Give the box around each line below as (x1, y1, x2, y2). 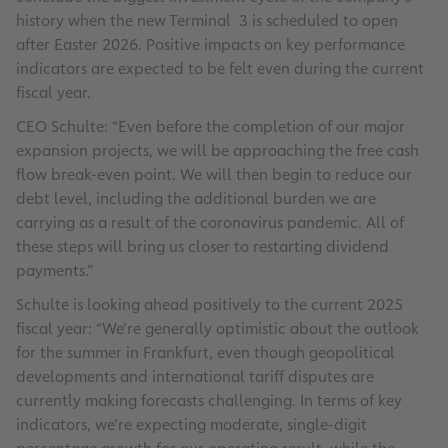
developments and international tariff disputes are (16, 366, 374, 388)
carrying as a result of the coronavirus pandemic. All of (16, 212, 404, 234)
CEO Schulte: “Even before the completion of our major (16, 116, 405, 138)
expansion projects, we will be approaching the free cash (16, 140, 419, 162)
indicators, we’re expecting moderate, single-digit (16, 414, 367, 436)
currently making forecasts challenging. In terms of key (16, 390, 402, 412)
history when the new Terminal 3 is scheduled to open (16, 10, 398, 32)
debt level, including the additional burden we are (16, 188, 376, 210)
